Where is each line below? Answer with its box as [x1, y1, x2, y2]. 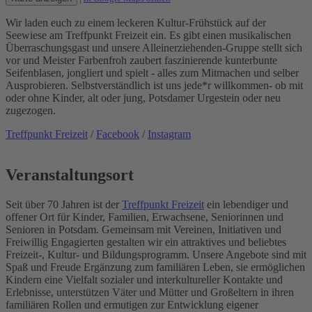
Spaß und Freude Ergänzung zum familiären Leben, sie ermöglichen [6, 260, 305, 273]
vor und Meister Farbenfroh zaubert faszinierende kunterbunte [6, 54, 277, 66]
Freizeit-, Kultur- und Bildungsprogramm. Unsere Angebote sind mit [6, 248, 306, 260]
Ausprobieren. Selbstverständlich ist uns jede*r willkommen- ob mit [6, 79, 303, 91]
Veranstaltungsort [6, 165, 134, 184]
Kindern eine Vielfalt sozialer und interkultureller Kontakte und [6, 273, 283, 286]
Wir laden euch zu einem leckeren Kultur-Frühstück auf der [6, 16, 266, 29]
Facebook [96, 127, 139, 140]
